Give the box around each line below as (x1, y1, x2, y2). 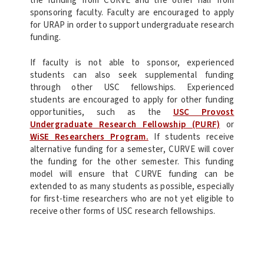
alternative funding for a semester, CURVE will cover (29, 143, 235, 156)
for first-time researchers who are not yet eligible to (29, 193, 235, 206)
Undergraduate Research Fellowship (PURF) (29, 118, 220, 131)
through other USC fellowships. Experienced (29, 81, 235, 94)
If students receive (148, 131, 235, 144)
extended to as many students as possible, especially (29, 180, 235, 193)
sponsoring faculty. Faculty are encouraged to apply (29, 6, 235, 19)
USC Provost (173, 106, 235, 119)
